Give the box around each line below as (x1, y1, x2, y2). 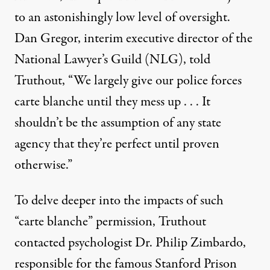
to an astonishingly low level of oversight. (14, 8, 230, 27)
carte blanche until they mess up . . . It (14, 92, 210, 111)
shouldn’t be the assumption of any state (14, 113, 221, 133)
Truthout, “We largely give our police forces (14, 71, 242, 90)
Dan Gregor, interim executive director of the (14, 29, 253, 48)
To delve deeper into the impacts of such (14, 191, 224, 210)
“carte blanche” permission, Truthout (14, 212, 206, 231)
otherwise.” (14, 155, 72, 175)
